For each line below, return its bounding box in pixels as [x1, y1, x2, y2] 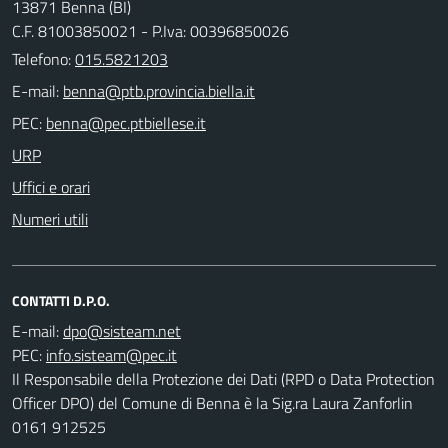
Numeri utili [12, 206, 88, 231]
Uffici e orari [12, 174, 90, 199]
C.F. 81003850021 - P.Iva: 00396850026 [12, 18, 289, 43]
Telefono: [12, 46, 75, 71]
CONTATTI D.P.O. [12, 289, 110, 311]
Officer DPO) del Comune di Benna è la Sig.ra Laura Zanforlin [12, 390, 413, 415]
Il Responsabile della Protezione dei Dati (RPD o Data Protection [12, 366, 435, 391]
